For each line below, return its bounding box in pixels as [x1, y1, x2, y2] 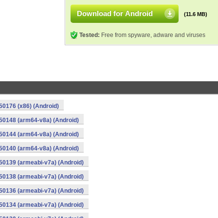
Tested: [79, 32, 100, 38]
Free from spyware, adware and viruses [100, 32, 205, 38]
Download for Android [77, 9, 153, 18]
